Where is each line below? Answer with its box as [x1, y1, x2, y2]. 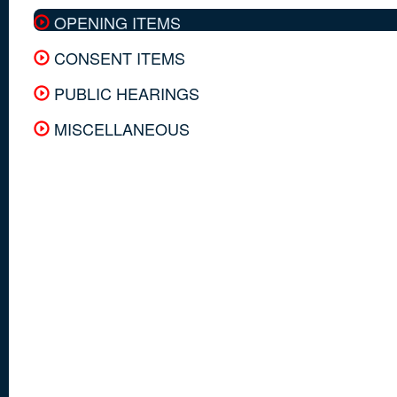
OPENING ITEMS [50, 10, 181, 34]
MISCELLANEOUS [50, 116, 190, 140]
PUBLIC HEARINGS [50, 81, 199, 105]
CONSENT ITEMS [50, 45, 185, 69]
